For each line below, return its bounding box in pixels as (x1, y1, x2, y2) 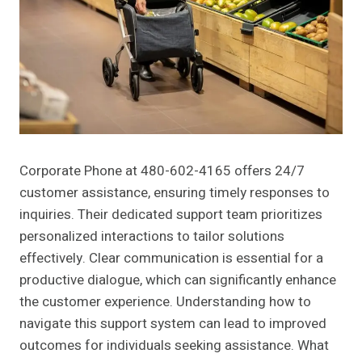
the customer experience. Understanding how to (19, 292, 311, 313)
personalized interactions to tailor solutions (19, 226, 284, 247)
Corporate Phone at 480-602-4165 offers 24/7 (19, 161, 305, 182)
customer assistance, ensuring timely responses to (19, 183, 330, 204)
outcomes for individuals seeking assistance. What (19, 335, 329, 356)
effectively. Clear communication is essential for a (19, 248, 323, 269)
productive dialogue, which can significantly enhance (19, 270, 336, 291)
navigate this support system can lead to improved (19, 314, 326, 335)
